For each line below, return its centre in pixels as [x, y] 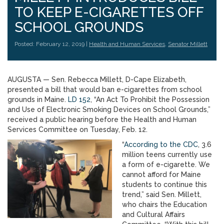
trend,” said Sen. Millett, [162, 194]
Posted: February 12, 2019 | [52, 44]
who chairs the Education [164, 204]
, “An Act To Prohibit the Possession [150, 99]
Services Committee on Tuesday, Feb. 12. [77, 129]
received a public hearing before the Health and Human [102, 119]
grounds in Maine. [38, 99]
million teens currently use [167, 154]
